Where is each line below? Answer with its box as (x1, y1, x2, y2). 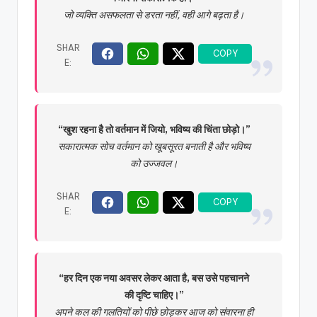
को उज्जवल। (130, 156, 178, 170)
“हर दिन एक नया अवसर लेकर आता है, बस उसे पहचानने (59, 271, 250, 284)
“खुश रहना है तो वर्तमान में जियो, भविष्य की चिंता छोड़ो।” (57, 122, 250, 136)
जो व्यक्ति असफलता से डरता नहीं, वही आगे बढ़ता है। (64, 8, 245, 21)
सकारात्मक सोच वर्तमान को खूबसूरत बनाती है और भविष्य (57, 139, 250, 153)
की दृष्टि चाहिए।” (124, 288, 184, 301)
